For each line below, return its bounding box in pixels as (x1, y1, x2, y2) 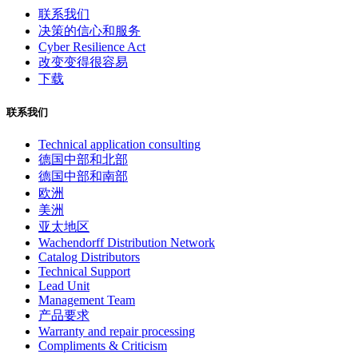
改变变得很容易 (38, 54, 128, 69)
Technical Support (38, 265, 130, 279)
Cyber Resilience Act (38, 39, 145, 54)
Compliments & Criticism (38, 339, 167, 353)
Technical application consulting (38, 137, 201, 152)
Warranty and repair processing (38, 324, 195, 339)
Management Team (38, 293, 135, 308)
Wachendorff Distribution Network (38, 236, 215, 250)
